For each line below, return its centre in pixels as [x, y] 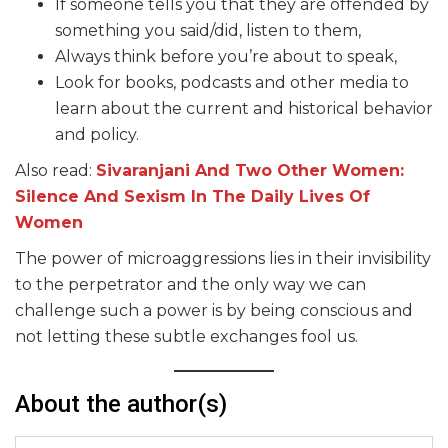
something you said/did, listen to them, [208, 31]
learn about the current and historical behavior [244, 109]
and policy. [97, 135]
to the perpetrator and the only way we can [190, 285]
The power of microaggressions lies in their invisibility [223, 259]
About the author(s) [121, 404]
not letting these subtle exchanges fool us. [186, 337]
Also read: [55, 171]
